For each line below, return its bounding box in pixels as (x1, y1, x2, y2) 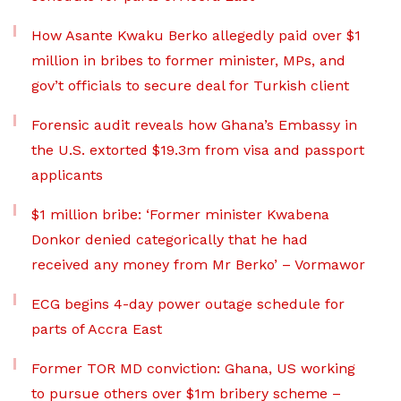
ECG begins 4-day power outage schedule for (31, 295, 345, 313)
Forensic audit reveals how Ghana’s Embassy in (31, 116, 357, 134)
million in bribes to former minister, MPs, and (31, 52, 346, 70)
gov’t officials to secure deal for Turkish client (31, 77, 349, 95)
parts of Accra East (31, 320, 162, 338)
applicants (31, 166, 107, 184)
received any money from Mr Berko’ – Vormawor (31, 256, 365, 274)
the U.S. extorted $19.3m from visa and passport (31, 141, 364, 159)
